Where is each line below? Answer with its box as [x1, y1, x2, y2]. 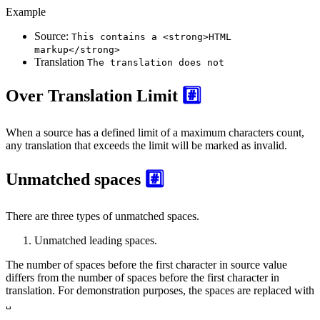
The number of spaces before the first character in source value [6, 258, 287, 271]
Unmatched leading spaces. [34, 234, 157, 246]
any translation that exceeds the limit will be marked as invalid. [6, 139, 287, 151]
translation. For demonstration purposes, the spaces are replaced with [6, 284, 314, 296]
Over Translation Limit [6, 86, 182, 105]
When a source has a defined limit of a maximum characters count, [6, 126, 304, 139]
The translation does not [87, 56, 224, 68]
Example [6, 5, 46, 18]
